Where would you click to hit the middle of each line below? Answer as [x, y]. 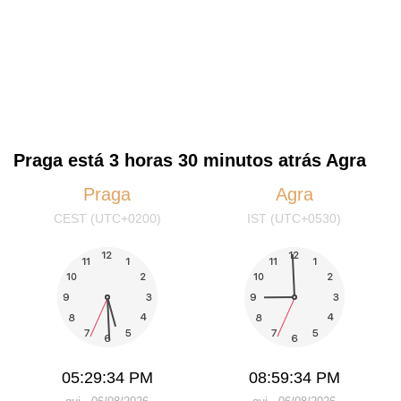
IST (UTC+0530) [294, 218]
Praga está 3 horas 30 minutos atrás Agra [190, 161]
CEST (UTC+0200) [107, 218]
